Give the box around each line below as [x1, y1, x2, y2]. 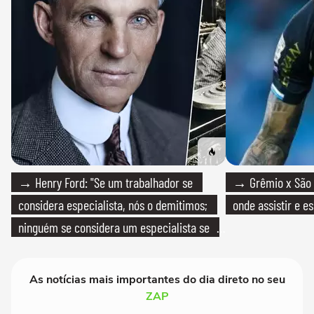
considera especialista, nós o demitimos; [18, 196, 207, 213]
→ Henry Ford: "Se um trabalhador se [18, 173, 193, 191]
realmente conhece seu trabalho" [18, 240, 172, 258]
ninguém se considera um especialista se [18, 218, 210, 235]
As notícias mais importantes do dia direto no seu [29, 271, 285, 287]
